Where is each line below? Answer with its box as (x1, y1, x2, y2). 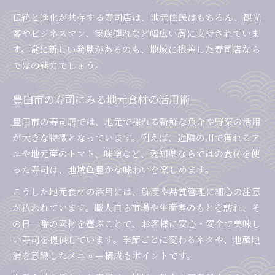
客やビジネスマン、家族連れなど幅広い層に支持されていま (12, 26, 260, 40)
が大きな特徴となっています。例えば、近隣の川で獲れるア (12, 131, 260, 144)
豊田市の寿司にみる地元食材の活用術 (12, 91, 190, 107)
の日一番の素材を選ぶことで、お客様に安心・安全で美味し (12, 217, 261, 230)
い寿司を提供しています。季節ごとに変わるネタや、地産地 (12, 233, 260, 246)
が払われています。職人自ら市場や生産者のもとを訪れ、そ (12, 201, 261, 214)
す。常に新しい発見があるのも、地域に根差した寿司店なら (12, 42, 260, 56)
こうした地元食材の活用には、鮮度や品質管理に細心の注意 (12, 185, 261, 198)
